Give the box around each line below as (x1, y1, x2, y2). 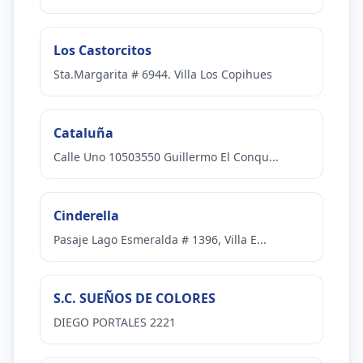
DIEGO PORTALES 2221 (53, 314, 176, 330)
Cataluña (53, 124, 113, 142)
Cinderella (53, 207, 119, 224)
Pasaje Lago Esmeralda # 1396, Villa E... (53, 232, 267, 247)
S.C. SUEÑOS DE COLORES (53, 289, 216, 307)
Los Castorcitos (53, 41, 152, 59)
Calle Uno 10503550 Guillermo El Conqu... (53, 149, 279, 164)
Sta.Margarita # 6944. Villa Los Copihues (53, 66, 272, 82)
